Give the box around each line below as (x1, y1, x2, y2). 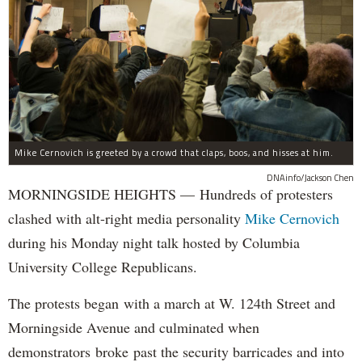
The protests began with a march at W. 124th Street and (8, 293, 335, 313)
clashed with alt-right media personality (8, 208, 245, 228)
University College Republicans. (8, 256, 197, 276)
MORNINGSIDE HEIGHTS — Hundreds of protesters (8, 183, 333, 204)
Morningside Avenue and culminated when (8, 317, 259, 337)
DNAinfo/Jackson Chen (267, 170, 354, 184)
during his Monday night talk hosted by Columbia (8, 232, 300, 252)
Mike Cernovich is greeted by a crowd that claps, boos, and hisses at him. (15, 145, 334, 159)
